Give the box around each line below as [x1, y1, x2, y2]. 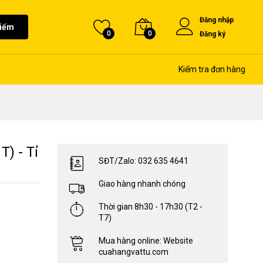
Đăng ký [200, 30, 225, 38]
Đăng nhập [200, 16, 234, 24]
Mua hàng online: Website [99, 236, 193, 245]
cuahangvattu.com [99, 247, 168, 257]
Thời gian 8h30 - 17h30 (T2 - [99, 202, 203, 211]
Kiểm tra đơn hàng [178, 65, 245, 74]
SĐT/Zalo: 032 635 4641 [99, 156, 188, 166]
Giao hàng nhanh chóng [99, 179, 186, 188]
